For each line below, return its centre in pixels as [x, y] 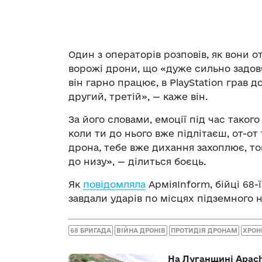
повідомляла [114, 184]
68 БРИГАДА [91, 231]
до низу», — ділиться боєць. [137, 161]
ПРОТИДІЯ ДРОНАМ [204, 231]
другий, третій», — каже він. [138, 96]
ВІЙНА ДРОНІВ [141, 231]
